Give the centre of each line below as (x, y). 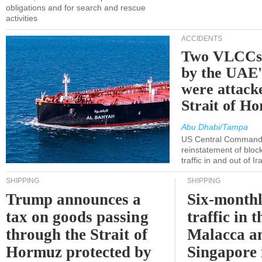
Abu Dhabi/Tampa (215, 127)
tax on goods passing (77, 217)
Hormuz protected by (79, 252)
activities (22, 18)
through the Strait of (77, 235)
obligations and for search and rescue (76, 8)
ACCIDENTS (202, 39)
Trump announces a (74, 199)
